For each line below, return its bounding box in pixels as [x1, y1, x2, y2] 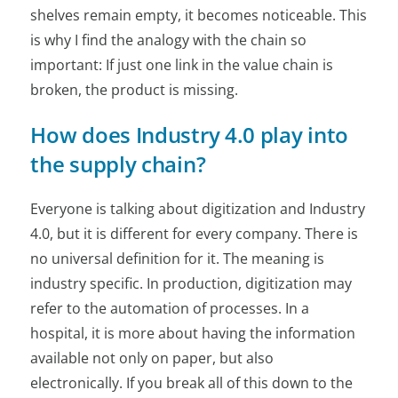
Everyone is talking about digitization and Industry [30, 198, 366, 219]
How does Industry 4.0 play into [30, 119, 349, 149]
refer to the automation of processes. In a [30, 298, 310, 318]
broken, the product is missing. [30, 79, 239, 99]
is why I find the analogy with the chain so [30, 29, 307, 50]
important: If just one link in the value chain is [30, 54, 334, 75]
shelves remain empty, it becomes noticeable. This [30, 4, 368, 25]
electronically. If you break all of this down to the [30, 372, 354, 393]
